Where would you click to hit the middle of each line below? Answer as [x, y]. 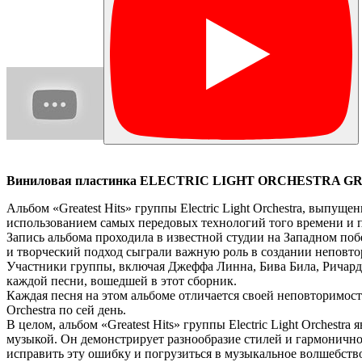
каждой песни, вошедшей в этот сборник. [122, 281]
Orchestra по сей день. [66, 310]
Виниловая [39, 181]
